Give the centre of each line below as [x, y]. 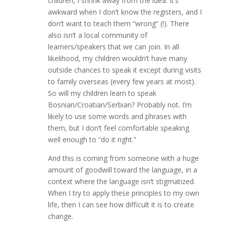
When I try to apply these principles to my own [123, 193]
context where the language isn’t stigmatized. [121, 182]
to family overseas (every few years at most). [122, 82]
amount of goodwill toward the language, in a [122, 170]
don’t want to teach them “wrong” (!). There [118, 24]
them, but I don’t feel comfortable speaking [118, 128]
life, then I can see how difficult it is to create [121, 205]
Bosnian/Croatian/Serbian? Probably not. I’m [120, 105]
